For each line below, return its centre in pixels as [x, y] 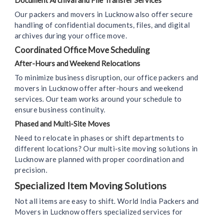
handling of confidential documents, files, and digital [102, 25]
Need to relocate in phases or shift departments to [99, 138]
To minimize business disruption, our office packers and [107, 78]
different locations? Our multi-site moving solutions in [106, 149]
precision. [31, 170]
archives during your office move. [71, 36]
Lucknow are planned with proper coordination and [100, 159]
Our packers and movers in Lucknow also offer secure [104, 14]
